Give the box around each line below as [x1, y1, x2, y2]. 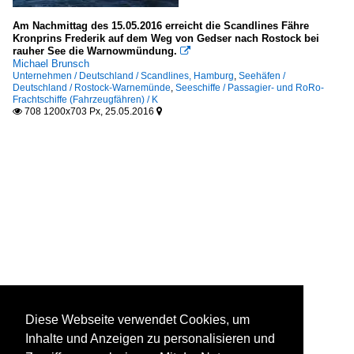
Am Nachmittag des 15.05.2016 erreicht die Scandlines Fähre [13, 20, 309, 32]
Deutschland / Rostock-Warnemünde [13, 82, 171, 94]
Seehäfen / [239, 70, 285, 82]
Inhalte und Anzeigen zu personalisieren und [25, 332, 275, 346]
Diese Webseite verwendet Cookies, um [25, 313, 250, 327]
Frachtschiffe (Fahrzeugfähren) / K [13, 94, 158, 106]
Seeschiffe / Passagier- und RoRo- [175, 82, 324, 94]
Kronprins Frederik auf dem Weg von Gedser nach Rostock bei [13, 32, 319, 45]
